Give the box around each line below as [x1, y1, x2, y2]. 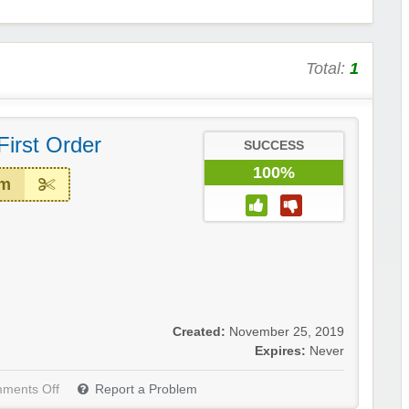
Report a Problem [95, 383, 197, 397]
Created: [173, 325, 225, 340]
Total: [306, 59, 350, 79]
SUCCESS [244, 139, 304, 153]
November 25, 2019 [229, 325, 344, 340]
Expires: [255, 344, 306, 359]
